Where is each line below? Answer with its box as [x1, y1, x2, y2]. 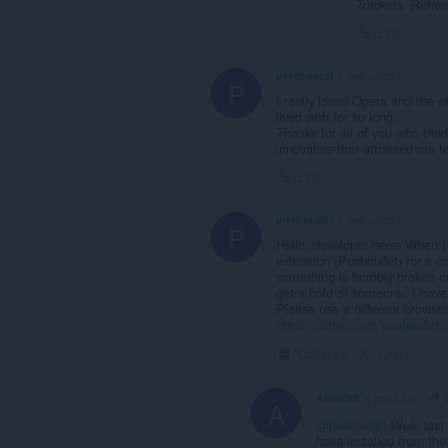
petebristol [276, 68, 333, 84]
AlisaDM [316, 389, 359, 405]
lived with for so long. [276, 107, 397, 127]
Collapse [293, 343, 349, 363]
